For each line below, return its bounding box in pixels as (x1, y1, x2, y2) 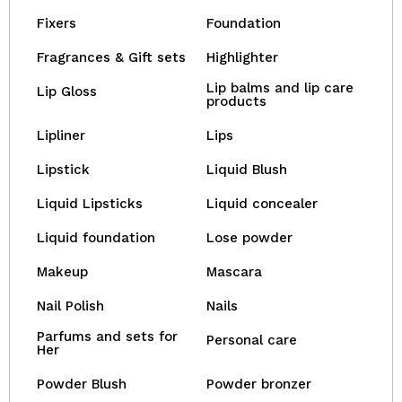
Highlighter (206, 49, 278, 66)
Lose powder (206, 230, 293, 246)
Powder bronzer (206, 376, 311, 392)
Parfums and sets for (37, 328, 178, 345)
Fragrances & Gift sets (37, 49, 186, 66)
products (206, 93, 267, 109)
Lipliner (37, 127, 85, 144)
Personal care (206, 332, 297, 348)
